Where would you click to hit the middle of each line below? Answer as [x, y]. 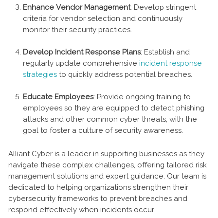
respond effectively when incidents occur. [82, 209]
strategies [40, 74]
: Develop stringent [163, 7]
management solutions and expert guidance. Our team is [107, 176]
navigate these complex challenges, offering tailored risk [108, 165]
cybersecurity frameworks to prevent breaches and [98, 198]
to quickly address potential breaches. [125, 74]
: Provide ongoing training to [142, 97]
